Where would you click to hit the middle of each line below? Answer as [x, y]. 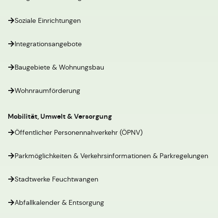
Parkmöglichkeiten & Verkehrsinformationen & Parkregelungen [111, 156]
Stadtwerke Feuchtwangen [56, 179]
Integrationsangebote [48, 44]
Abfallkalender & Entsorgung [59, 202]
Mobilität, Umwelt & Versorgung [60, 116]
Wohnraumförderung [47, 91]
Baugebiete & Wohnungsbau [59, 67]
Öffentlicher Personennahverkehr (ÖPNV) [79, 132]
